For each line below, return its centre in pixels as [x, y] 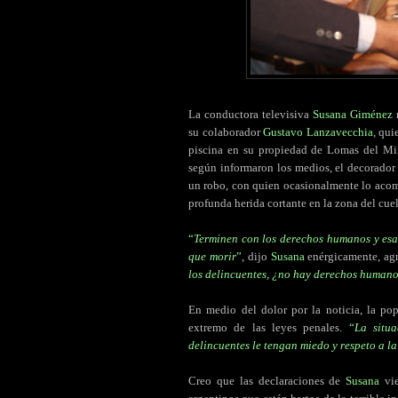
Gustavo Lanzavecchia [318, 132]
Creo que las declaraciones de [267, 381]
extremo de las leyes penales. [266, 328]
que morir [212, 257]
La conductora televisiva [249, 115]
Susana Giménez [352, 115]
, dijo [254, 257]
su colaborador [224, 132]
